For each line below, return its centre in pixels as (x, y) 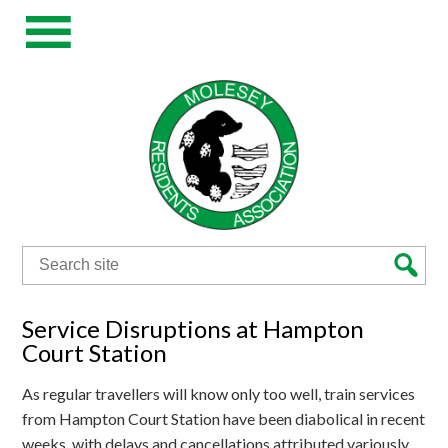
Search (44, 256)
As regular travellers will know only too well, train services (219, 393)
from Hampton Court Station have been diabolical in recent (224, 418)
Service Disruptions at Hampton (193, 328)
